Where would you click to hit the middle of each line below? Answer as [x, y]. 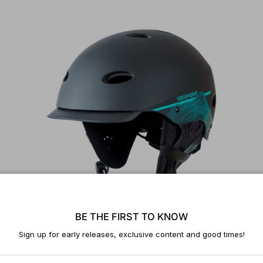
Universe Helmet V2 [54, 250]
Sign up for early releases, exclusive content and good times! [131, 234]
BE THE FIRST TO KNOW [131, 216]
